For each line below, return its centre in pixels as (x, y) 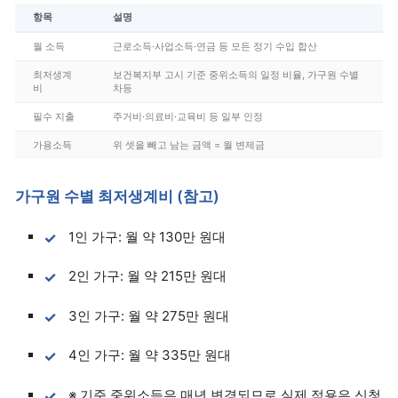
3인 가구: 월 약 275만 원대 (149, 315)
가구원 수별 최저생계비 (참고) (117, 195)
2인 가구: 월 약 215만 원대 (148, 276)
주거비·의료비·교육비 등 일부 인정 (188, 116)
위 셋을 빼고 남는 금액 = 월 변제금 (189, 144)
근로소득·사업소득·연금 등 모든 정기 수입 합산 (215, 46)
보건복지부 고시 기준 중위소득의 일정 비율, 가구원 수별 (236, 74)
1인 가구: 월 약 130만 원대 (147, 236)
